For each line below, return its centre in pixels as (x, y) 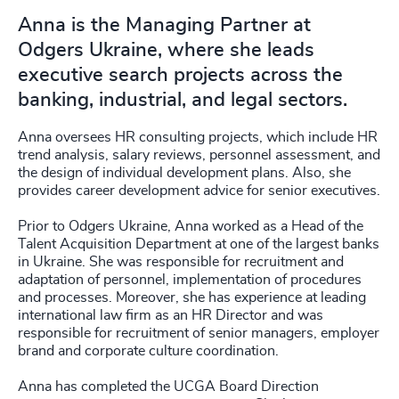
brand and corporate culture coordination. (150, 351)
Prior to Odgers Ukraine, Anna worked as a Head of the (191, 226)
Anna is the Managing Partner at (164, 25)
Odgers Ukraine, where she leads (166, 50)
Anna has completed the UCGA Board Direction (168, 387)
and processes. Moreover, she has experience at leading (192, 297)
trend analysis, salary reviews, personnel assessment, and (199, 155)
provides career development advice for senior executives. (199, 191)
